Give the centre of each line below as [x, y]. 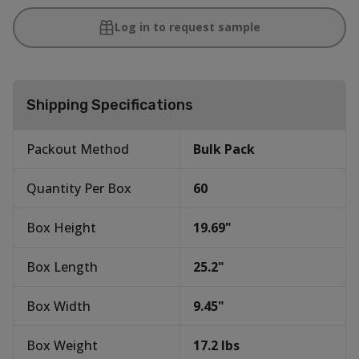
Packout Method [78, 149]
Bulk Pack [224, 149]
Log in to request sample [188, 27]
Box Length [62, 266]
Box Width [58, 306]
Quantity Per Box [79, 188]
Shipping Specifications [110, 105]
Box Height [61, 227]
